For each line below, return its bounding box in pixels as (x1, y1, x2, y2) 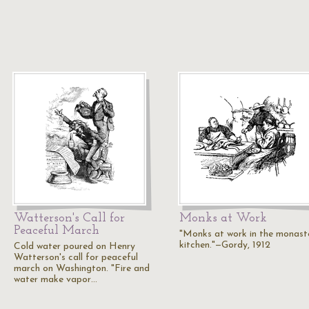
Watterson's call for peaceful (14, 252, 138, 263)
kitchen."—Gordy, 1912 (179, 240, 270, 250)
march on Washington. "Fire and (14, 263, 150, 274)
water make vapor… (14, 275, 97, 285)
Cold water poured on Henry (14, 241, 135, 252)
